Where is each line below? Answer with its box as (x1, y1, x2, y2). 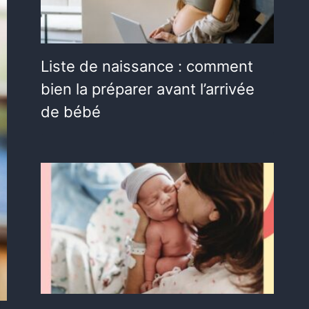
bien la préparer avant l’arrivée (41, 80, 255, 99)
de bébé (41, 103, 101, 121)
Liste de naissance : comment (41, 57, 254, 76)
